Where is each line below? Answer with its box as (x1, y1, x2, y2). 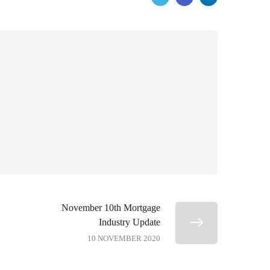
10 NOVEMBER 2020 (87, 233, 160, 243)
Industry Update (99, 216, 160, 227)
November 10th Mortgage (61, 202, 160, 213)
